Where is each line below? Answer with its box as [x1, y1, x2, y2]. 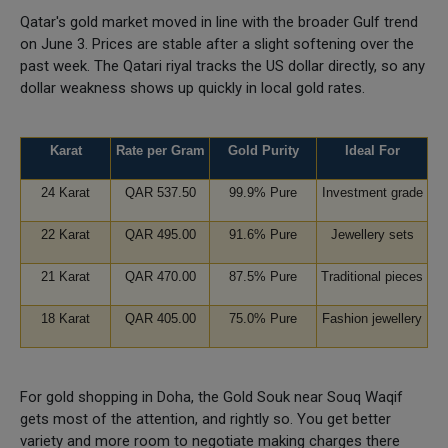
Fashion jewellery [322, 310, 422, 326]
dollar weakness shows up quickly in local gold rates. [20, 78, 365, 97]
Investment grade [321, 184, 423, 200]
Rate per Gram [115, 142, 205, 158]
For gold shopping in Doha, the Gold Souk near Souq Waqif [20, 387, 403, 406]
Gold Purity [227, 142, 299, 158]
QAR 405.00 [124, 310, 196, 326]
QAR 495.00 [124, 226, 196, 242]
